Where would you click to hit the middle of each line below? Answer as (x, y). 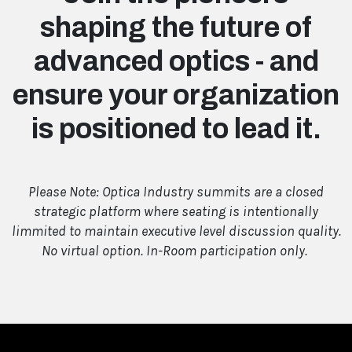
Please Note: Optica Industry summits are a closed (176, 191)
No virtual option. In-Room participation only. (176, 250)
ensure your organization (176, 95)
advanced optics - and (176, 61)
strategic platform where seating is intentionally (176, 211)
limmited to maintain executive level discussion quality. (176, 231)
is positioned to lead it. (176, 128)
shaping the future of (176, 27)
